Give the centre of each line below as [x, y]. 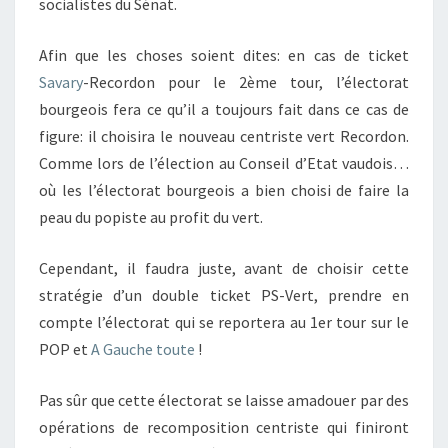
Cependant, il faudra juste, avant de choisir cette [224, 268]
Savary [61, 82]
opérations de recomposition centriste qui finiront [224, 427]
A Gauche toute [143, 349]
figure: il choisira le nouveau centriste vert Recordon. [224, 136]
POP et [65, 349]
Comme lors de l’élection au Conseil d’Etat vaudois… [224, 163]
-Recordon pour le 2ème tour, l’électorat [246, 82]
